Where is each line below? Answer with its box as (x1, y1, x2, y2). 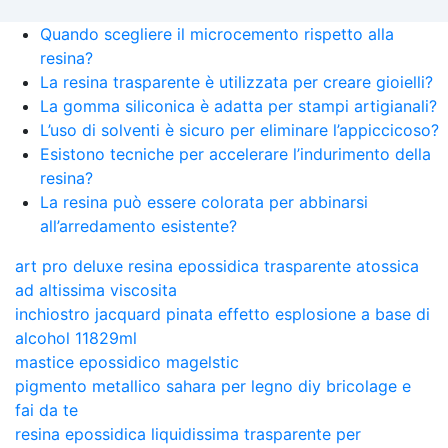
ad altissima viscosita (15, 279, 177, 300)
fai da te (15, 399, 78, 420)
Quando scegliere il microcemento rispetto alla (40, 23, 394, 44)
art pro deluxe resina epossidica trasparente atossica (15, 255, 419, 276)
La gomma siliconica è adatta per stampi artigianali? (40, 95, 437, 116)
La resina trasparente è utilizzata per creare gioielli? (40, 71, 433, 92)
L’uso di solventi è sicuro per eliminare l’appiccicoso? (40, 119, 439, 140)
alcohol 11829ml (15, 327, 137, 348)
